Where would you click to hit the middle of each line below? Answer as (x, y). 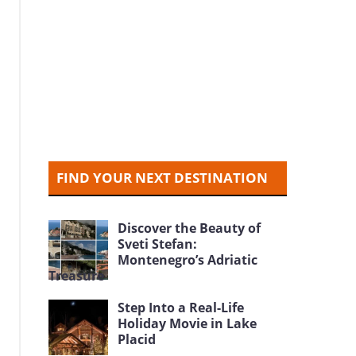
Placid (137, 339)
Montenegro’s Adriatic (188, 260)
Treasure (77, 276)
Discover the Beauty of (190, 228)
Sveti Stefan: (158, 244)
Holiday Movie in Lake (188, 323)
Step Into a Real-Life (181, 308)
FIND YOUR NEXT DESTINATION (163, 178)
